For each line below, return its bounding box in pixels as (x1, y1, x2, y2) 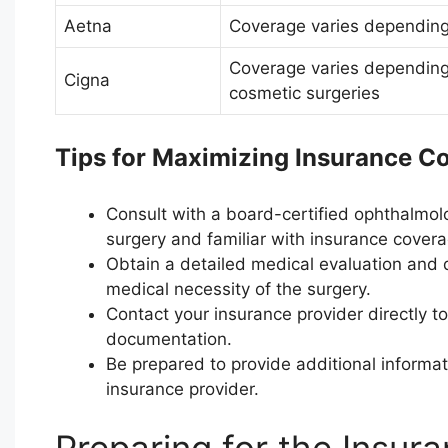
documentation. (105, 328, 232, 349)
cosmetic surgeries (228, 82, 380, 103)
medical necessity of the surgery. (105, 278, 371, 299)
